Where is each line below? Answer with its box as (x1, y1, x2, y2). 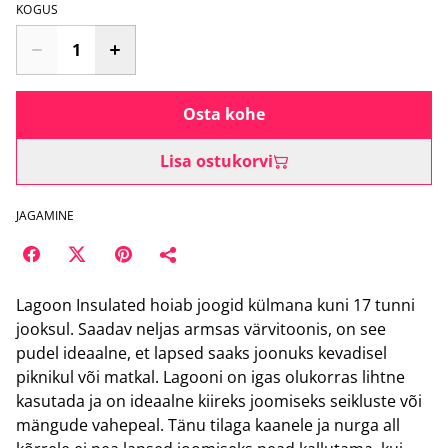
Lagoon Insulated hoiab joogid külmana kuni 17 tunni (16, 294, 415, 316)
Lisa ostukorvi (159, 150, 273, 172)
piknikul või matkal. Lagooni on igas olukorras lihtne (16, 366, 405, 388)
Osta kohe (183, 103, 265, 125)
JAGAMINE (16, 207, 74, 224)
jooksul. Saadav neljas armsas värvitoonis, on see (16, 318, 386, 340)
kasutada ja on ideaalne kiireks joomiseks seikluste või (16, 390, 422, 412)
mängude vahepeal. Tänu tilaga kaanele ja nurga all (16, 414, 400, 436)
